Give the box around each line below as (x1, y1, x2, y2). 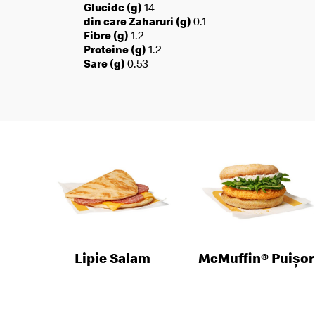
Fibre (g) (84, 28, 131, 42)
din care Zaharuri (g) (84, 14, 193, 28)
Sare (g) (84, 56, 127, 70)
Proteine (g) (84, 42, 148, 56)
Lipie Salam (74, 249, 150, 266)
